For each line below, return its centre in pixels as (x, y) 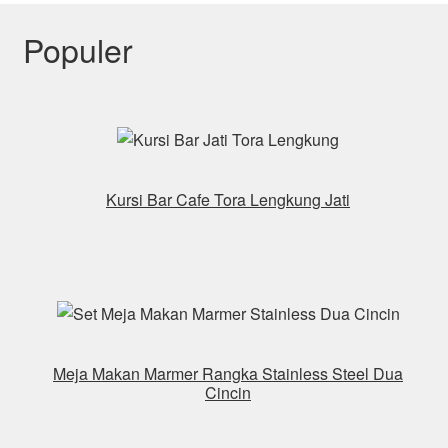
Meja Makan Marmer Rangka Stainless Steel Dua (228, 374)
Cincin (228, 393)
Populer (77, 48)
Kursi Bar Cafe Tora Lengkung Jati (228, 200)
